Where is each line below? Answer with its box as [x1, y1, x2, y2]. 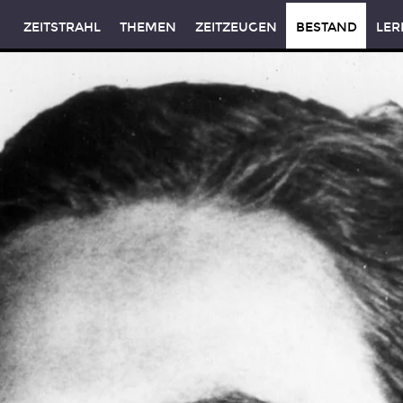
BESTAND [295, 20, 357, 35]
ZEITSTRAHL [22, 20, 101, 35]
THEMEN [119, 20, 176, 35]
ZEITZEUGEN [194, 20, 277, 35]
